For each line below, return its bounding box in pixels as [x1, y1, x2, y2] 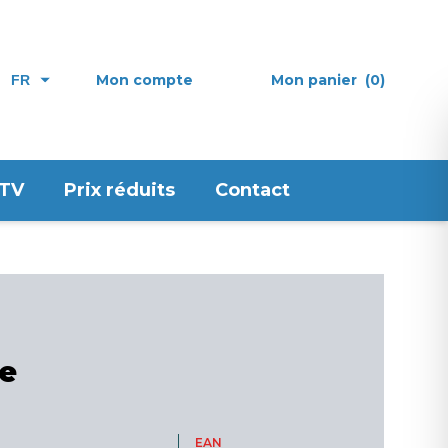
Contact [215, 179, 290, 201]
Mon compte [96, 70, 193, 89]
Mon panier [271, 70, 357, 89]
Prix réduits [64, 179, 175, 201]
